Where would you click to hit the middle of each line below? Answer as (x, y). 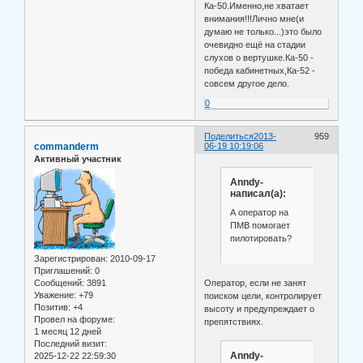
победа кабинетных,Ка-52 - (260, 70)
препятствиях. (234, 321)
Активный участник (78, 158)
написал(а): (258, 193)
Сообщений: (59, 283)
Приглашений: (63, 271)
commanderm (66, 146)
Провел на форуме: (75, 320)
